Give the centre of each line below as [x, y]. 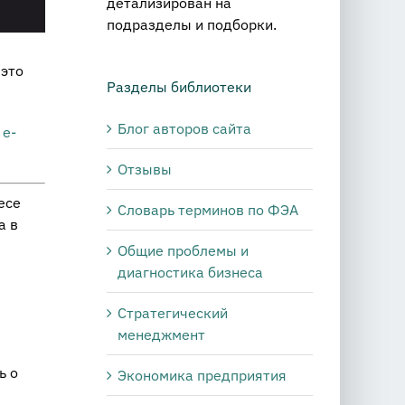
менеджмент [161, 334]
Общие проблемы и [183, 250]
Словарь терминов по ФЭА [208, 209]
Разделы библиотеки [179, 87]
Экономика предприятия [202, 375]
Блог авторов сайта [184, 128]
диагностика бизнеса [190, 272]
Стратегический [173, 312]
